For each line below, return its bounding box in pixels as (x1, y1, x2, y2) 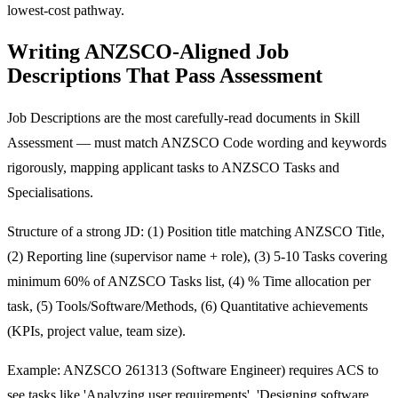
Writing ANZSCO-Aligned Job (7, 40, 289, 64)
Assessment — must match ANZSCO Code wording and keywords (7, 135, 386, 151)
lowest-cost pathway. (7, 2, 124, 18)
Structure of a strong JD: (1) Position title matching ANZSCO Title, (7, 224, 385, 240)
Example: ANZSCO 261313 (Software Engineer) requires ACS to (7, 362, 378, 378)
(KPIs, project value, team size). (7, 323, 186, 339)
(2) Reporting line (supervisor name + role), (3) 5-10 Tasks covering (7, 249, 387, 265)
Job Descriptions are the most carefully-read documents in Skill (7, 110, 360, 126)
